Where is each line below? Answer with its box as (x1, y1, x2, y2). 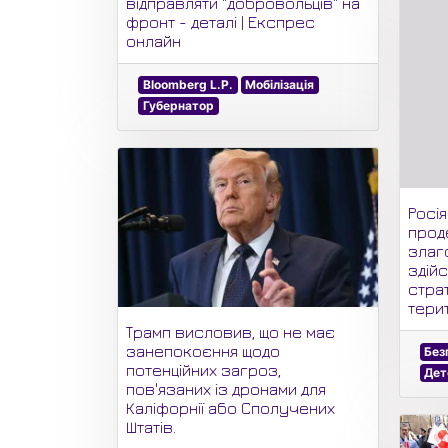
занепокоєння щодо (126, 341, 280, 360)
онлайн (126, 31, 181, 50)
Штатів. (126, 417, 176, 436)
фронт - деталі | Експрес (126, 12, 315, 31)
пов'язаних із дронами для (126, 379, 326, 398)
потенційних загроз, (126, 360, 281, 379)
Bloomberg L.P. (142, 76, 233, 92)
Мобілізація (245, 76, 315, 92)
